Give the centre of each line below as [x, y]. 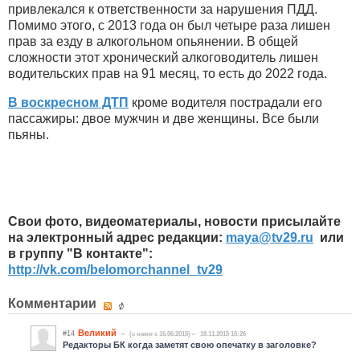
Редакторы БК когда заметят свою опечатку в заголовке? [190, 344]
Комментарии [54, 303]
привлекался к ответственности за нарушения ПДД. [163, 10]
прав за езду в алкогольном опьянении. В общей [153, 42]
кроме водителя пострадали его [225, 103]
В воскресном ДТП [68, 103]
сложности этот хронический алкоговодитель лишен [163, 58]
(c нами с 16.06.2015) [160, 333]
